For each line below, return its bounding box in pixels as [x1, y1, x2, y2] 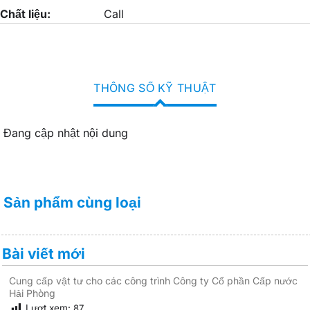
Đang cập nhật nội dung [3, 125, 128, 140]
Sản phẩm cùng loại [3, 193, 141, 211]
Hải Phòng [9, 286, 56, 299]
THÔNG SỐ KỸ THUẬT [93, 80, 217, 95]
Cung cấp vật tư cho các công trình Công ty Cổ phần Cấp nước [9, 274, 298, 286]
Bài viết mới [2, 244, 86, 262]
